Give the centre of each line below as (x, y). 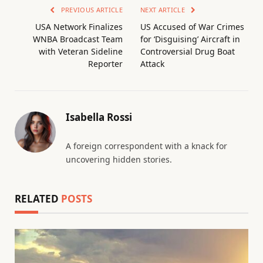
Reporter (105, 64)
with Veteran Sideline (81, 52)
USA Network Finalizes (79, 27)
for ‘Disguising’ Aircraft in (190, 39)
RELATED (38, 199)
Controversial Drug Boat (188, 52)
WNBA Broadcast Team (78, 39)
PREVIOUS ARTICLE (91, 10)
